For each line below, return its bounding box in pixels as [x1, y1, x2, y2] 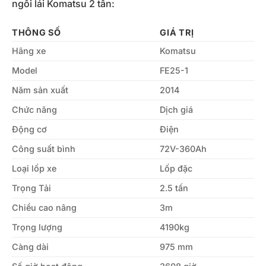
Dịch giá [160, 104, 194, 115]
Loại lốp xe [12, 163, 56, 173]
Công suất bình [12, 143, 75, 154]
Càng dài [12, 241, 49, 252]
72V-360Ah [160, 143, 207, 154]
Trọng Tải [12, 182, 51, 193]
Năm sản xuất [12, 84, 68, 95]
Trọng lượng [12, 221, 62, 232]
